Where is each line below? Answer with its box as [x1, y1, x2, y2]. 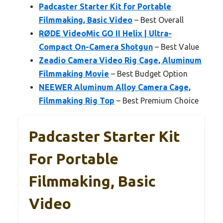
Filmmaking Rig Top [39, 96, 114, 106]
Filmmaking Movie [39, 69, 109, 79]
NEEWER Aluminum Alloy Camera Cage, [39, 83, 191, 92]
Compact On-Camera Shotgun [39, 42, 153, 52]
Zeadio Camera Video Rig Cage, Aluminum [39, 56, 202, 65]
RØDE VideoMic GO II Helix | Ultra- [39, 29, 172, 38]
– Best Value [153, 42, 199, 52]
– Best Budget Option [109, 69, 188, 79]
